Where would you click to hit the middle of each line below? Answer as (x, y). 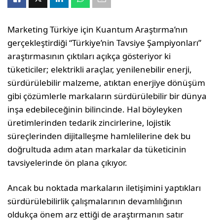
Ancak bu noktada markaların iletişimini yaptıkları (104, 188)
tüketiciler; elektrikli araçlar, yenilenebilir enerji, (100, 69)
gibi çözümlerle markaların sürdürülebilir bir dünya (107, 96)
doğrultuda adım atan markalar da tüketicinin (97, 149)
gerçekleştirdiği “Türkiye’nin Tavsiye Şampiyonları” (105, 43)
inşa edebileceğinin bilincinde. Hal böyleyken (95, 109)
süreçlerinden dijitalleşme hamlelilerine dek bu (99, 136)
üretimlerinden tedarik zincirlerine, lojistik (89, 123)
